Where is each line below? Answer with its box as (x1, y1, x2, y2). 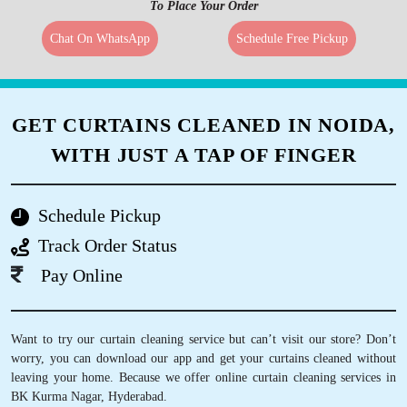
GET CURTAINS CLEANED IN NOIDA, (12, 114, 395, 137)
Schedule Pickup (38, 204, 161, 225)
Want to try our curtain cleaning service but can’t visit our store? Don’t (11, 333, 396, 347)
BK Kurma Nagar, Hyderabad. (11, 390, 167, 404)
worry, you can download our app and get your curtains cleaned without (11, 352, 396, 366)
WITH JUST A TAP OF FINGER (50, 144, 357, 167)
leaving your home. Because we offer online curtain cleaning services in (11, 371, 396, 385)
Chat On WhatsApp (49, 32, 150, 46)
